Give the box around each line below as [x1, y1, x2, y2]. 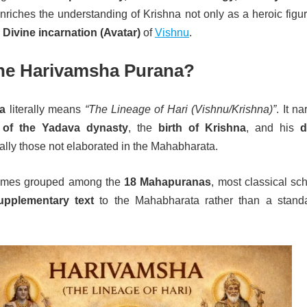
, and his [246, 122, 300, 134]
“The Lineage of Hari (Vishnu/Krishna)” [84, 103, 277, 115]
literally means [5, 103, 85, 115]
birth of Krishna [158, 122, 246, 134]
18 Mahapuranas [124, 176, 212, 188]
